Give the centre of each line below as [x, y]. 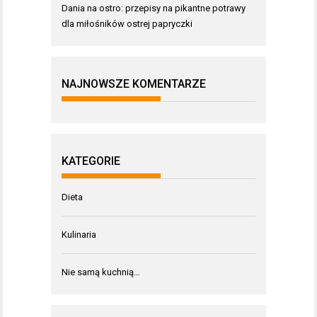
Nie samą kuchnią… [101, 272]
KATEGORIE [91, 161]
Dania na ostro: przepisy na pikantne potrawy [154, 8]
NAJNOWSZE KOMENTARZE [134, 84]
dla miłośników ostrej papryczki [127, 24]
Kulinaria [79, 235]
